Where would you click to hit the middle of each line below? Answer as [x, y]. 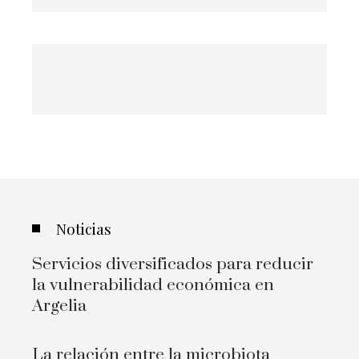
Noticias [84, 228]
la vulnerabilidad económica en [153, 285]
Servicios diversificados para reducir [173, 264]
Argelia [59, 306]
